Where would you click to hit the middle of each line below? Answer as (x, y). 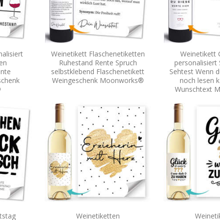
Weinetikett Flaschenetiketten (98, 54)
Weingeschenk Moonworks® (98, 80)
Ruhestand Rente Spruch (98, 62)
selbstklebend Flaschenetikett (98, 71)
